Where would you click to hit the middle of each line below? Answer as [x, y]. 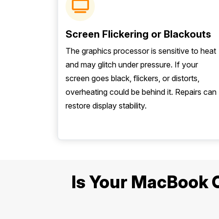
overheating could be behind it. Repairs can [141, 92]
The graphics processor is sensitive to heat [141, 51]
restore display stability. [106, 106]
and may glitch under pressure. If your [132, 65]
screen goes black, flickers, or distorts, [132, 78]
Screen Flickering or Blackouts [138, 34]
